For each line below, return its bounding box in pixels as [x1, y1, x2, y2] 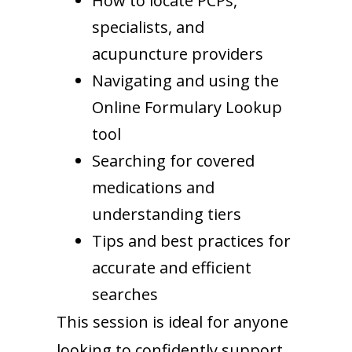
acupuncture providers [92, 43, 263, 65]
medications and [92, 177, 214, 199]
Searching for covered [92, 150, 255, 172]
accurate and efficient [92, 257, 251, 279]
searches [92, 284, 158, 306]
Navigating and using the [92, 70, 279, 92]
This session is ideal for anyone [57, 311, 288, 333]
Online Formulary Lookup [92, 97, 282, 119]
